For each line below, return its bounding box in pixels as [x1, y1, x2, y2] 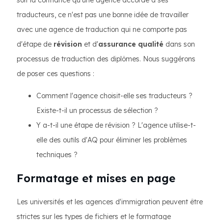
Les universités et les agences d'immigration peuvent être [17, 197, 203, 206]
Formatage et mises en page [17, 171, 175, 185]
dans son [164, 40, 195, 49]
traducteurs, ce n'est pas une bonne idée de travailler [17, 10, 189, 19]
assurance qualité [98, 40, 164, 49]
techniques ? [36, 150, 78, 159]
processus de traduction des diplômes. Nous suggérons [17, 55, 195, 63]
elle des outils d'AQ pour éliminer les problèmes [36, 136, 187, 144]
